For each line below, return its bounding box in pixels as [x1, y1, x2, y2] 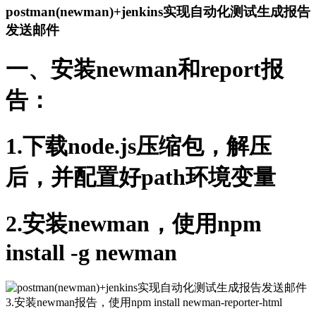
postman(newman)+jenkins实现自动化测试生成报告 [6, 4, 310, 19]
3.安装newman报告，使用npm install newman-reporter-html [6, 296, 282, 309]
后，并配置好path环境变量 [6, 164, 276, 190]
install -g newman [6, 239, 177, 265]
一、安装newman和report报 [6, 56, 284, 82]
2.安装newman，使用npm [6, 210, 262, 236]
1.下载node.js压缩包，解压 [6, 133, 272, 159]
